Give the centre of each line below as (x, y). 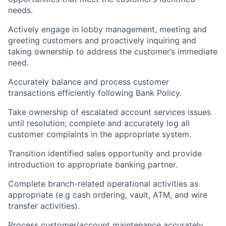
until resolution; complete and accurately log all (99, 123)
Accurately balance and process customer (89, 82)
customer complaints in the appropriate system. (100, 134)
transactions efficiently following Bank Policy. (95, 93)
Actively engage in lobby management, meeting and (107, 29)
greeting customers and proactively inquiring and (102, 40)
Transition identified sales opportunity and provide (105, 153)
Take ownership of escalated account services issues (109, 112)
